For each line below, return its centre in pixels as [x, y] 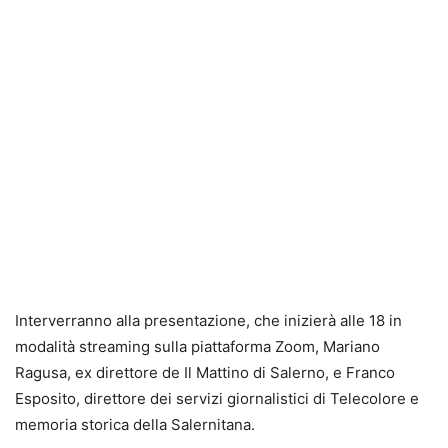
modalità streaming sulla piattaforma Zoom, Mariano [197, 347]
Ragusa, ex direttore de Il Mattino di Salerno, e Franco [205, 373]
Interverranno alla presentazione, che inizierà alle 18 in [208, 321]
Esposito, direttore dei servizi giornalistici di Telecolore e [217, 399]
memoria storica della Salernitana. [135, 425]
